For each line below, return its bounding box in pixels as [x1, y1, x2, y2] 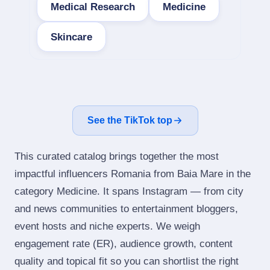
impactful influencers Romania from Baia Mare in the [14, 168, 251, 180]
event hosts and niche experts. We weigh [14, 221, 200, 232]
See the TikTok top [87, 115, 172, 125]
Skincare [51, 31, 92, 43]
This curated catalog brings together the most [14, 151, 219, 162]
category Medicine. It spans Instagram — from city [14, 186, 243, 197]
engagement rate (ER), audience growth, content [14, 238, 233, 250]
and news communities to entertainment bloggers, [14, 203, 238, 215]
